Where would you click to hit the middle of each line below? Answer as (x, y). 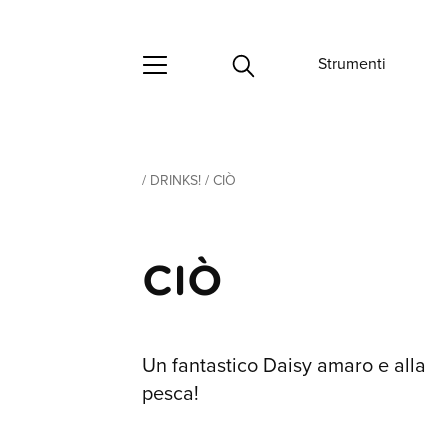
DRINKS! (175, 181)
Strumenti (352, 64)
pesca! (170, 393)
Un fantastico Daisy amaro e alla (284, 365)
